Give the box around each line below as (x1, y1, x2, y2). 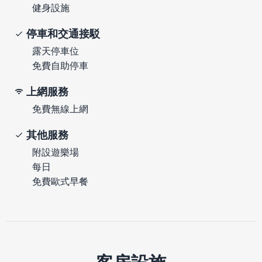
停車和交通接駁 (26, 27, 100, 40)
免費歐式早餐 (32, 175, 88, 187)
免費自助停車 (32, 59, 88, 71)
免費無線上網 (32, 102, 88, 115)
